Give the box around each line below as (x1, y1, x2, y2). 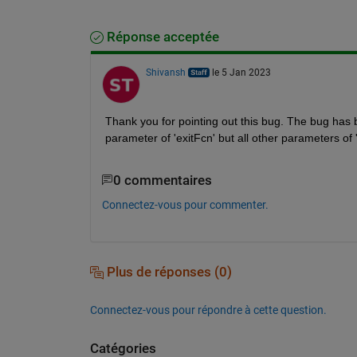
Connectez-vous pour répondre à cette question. (89, 303, 327, 316)
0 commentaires (112, 172, 212, 188)
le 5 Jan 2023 (211, 66, 271, 78)
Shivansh (145, 66, 186, 78)
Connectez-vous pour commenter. (101, 198, 269, 211)
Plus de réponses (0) (103, 264, 232, 280)
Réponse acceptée (103, 29, 219, 45)
